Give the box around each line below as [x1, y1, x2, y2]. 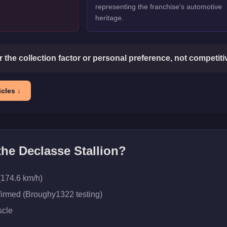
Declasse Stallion [19, 144, 119, 158]
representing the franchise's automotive [95, 3, 222, 11]
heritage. [95, 14, 124, 22]
